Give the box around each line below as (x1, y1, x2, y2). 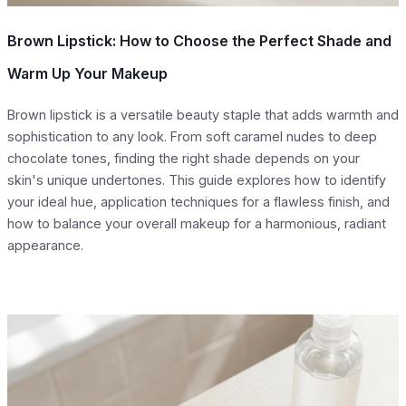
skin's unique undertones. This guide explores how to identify (7, 171, 386, 188)
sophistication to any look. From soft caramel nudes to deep (7, 128, 377, 144)
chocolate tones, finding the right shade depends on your (7, 150, 360, 166)
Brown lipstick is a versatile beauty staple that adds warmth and (7, 106, 399, 122)
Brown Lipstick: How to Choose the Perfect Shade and (7, 31, 391, 50)
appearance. (7, 237, 83, 253)
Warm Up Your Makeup (7, 63, 168, 82)
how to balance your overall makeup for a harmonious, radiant (7, 215, 386, 231)
